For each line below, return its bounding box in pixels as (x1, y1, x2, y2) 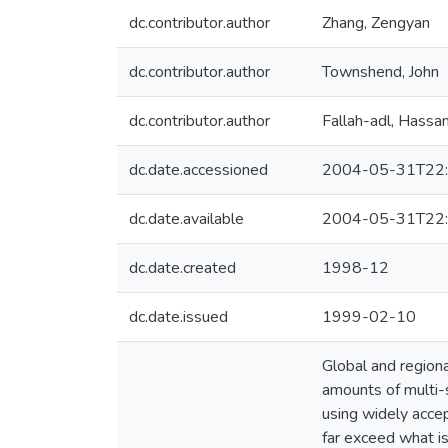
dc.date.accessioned (129, 159, 268, 181)
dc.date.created (129, 257, 236, 279)
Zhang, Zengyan (322, 12, 430, 34)
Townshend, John (322, 61, 439, 83)
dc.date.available (129, 208, 244, 230)
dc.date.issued (129, 306, 228, 328)
